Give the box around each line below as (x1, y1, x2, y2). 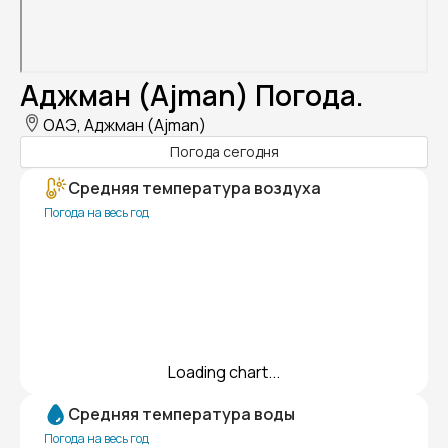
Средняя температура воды (68, 402, 295, 425)
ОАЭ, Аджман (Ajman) (43, 113, 206, 136)
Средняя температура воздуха (68, 176, 321, 199)
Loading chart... (168, 360, 280, 383)
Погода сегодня (169, 142, 279, 162)
